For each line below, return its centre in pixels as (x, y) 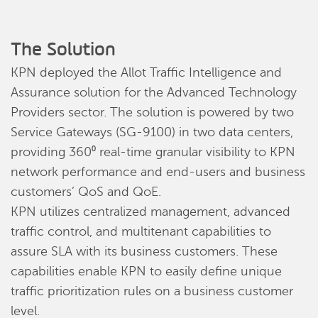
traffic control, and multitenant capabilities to (141, 231)
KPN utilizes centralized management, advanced (150, 212)
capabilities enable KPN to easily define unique (146, 271)
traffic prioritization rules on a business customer (152, 291)
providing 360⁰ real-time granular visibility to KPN (153, 152)
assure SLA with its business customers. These (144, 251)
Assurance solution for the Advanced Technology (154, 92)
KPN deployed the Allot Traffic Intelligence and (146, 72)
